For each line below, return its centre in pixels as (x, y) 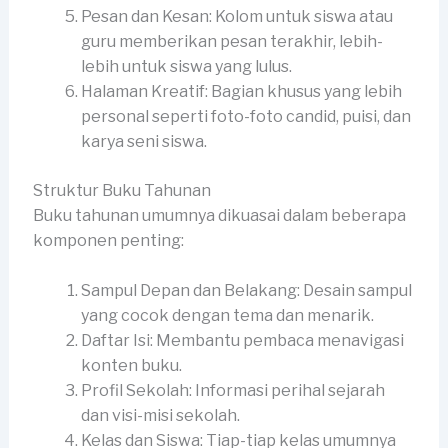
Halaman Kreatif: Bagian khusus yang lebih (241, 91)
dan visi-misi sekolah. (160, 416)
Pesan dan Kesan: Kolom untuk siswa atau (236, 16)
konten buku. (131, 366)
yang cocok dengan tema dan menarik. (227, 316)
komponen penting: (108, 240)
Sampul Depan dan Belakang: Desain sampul (246, 291)
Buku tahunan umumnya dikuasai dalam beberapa (219, 215)
